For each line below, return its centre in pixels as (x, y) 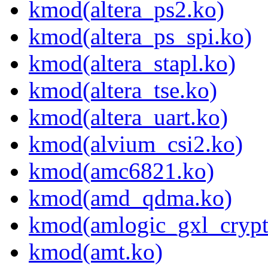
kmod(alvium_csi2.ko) (136, 144)
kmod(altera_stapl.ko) (132, 63)
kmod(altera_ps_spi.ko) (140, 36)
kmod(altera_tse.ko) (123, 90)
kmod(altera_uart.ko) (128, 117)
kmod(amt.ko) (96, 252)
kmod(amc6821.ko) (121, 171)
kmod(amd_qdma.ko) (130, 198)
